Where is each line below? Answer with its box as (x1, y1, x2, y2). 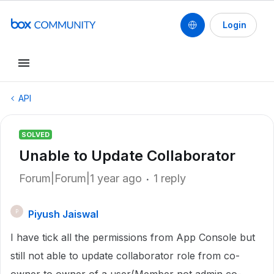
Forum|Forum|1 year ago (19, 172, 142, 185)
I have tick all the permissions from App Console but (10, 231, 255, 243)
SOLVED (21, 130, 50, 139)
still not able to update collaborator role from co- (10, 250, 240, 262)
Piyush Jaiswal (28, 208, 98, 220)
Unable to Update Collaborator (19, 147, 235, 165)
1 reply (154, 172, 186, 185)
